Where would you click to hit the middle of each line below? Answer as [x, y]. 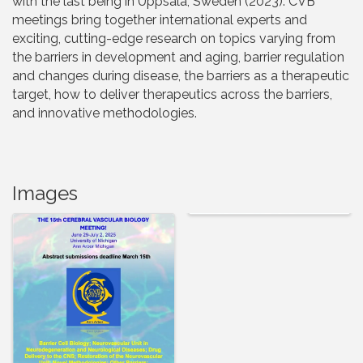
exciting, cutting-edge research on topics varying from [174, 39]
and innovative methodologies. [105, 113]
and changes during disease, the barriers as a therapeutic [181, 76]
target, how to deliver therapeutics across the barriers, [172, 95]
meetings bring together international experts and [160, 20]
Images [45, 194]
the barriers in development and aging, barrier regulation [178, 58]
